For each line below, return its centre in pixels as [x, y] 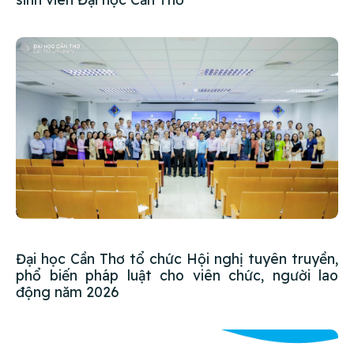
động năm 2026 [67, 291]
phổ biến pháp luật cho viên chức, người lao [177, 275]
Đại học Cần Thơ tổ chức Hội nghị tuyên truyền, [177, 258]
